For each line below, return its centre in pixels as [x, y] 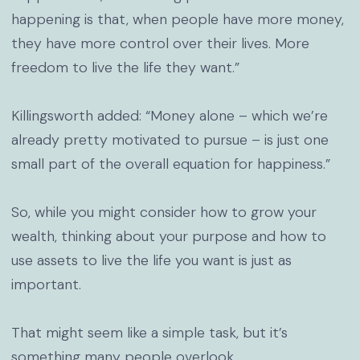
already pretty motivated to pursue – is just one [170, 140]
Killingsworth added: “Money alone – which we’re [169, 116]
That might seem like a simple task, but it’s [149, 333]
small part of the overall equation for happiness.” [170, 164]
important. [46, 284]
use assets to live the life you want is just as [151, 260]
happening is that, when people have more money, [177, 19]
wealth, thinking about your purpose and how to [168, 236]
